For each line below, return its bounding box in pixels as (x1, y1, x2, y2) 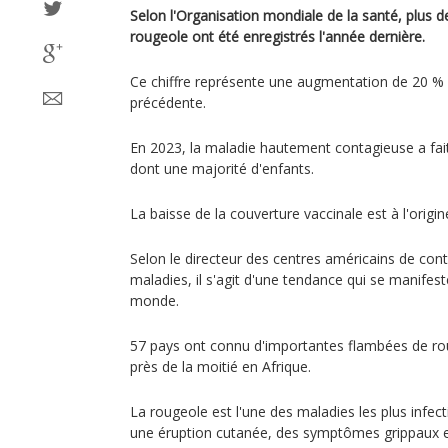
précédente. (130, 93, 206, 112)
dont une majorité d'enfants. (130, 159, 314, 178)
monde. (130, 291, 179, 310)
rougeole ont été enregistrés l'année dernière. (130, 27, 425, 46)
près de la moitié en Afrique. (130, 357, 311, 376)
